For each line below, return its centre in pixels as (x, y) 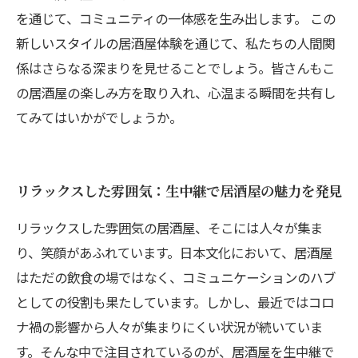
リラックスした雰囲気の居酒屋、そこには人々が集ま (169, 228)
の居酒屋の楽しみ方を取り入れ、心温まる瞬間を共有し (176, 93)
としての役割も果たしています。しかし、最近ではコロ (175, 302)
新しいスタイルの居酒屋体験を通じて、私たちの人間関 (175, 43)
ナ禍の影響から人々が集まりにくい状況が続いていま (169, 327)
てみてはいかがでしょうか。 (99, 117)
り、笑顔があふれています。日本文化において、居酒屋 (174, 253)
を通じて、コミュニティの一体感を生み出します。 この (176, 18)
